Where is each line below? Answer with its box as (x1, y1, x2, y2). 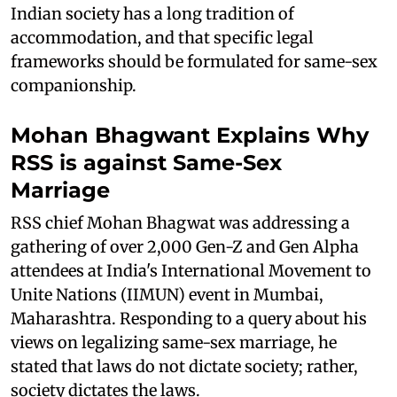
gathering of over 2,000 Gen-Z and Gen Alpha (11, 236, 359, 257)
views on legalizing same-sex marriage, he (11, 331, 337, 353)
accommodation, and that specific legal (11, 27, 314, 48)
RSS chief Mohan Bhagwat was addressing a (11, 212, 350, 233)
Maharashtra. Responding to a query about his (11, 307, 367, 329)
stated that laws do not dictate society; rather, (11, 355, 358, 377)
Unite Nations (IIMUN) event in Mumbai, (11, 284, 323, 305)
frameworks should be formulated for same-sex (11, 51, 378, 72)
